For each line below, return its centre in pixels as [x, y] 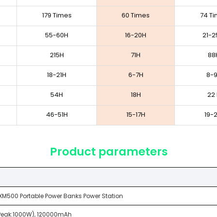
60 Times [136, 15]
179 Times [57, 15]
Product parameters [108, 151]
